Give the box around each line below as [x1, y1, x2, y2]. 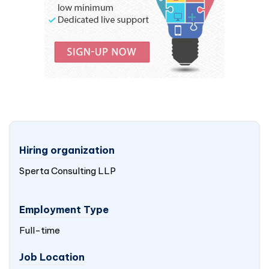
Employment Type [19, 204, 109, 216]
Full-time [19, 225, 60, 236]
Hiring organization [19, 144, 115, 156]
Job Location [19, 251, 85, 263]
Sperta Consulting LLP [19, 165, 116, 177]
